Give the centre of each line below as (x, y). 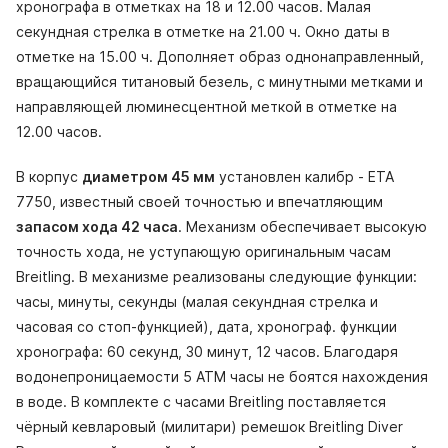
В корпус (49, 177)
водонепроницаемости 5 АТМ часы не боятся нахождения (222, 377)
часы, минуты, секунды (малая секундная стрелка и (197, 302)
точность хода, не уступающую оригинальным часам (203, 252)
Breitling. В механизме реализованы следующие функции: (216, 277)
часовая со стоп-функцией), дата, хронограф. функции (206, 327)
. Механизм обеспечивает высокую (302, 227)
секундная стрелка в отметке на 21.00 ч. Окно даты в (203, 32)
